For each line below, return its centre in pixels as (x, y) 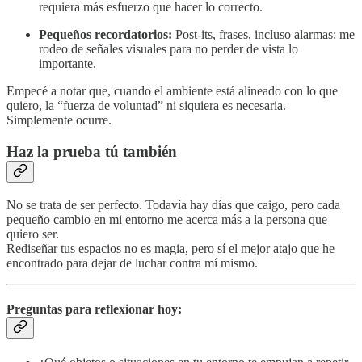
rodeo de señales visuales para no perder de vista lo (168, 49)
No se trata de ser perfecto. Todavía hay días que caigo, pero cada (173, 204)
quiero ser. (33, 234)
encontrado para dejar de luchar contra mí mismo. (132, 263)
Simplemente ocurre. (59, 120)
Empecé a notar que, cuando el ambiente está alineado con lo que (172, 91)
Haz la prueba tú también (92, 152)
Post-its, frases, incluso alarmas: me (263, 35)
